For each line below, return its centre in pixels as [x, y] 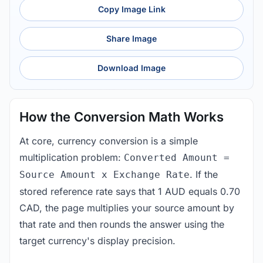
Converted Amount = [177, 157]
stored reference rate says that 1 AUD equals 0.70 [130, 191]
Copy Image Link [131, 9]
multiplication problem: [72, 157]
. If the [204, 174]
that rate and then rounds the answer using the [122, 224]
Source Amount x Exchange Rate [104, 174]
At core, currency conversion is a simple [109, 141]
